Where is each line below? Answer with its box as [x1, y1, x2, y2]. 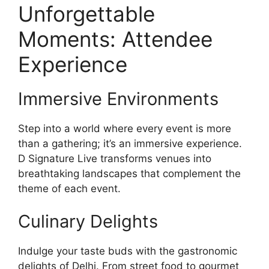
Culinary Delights [18, 211, 158, 232]
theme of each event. [18, 182, 121, 195]
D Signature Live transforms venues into [18, 152, 211, 165]
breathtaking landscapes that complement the [18, 167, 241, 180]
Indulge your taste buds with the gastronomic [18, 245, 237, 258]
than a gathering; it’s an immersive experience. [18, 137, 242, 150]
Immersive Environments [18, 88, 219, 109]
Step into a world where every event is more [18, 122, 231, 134]
